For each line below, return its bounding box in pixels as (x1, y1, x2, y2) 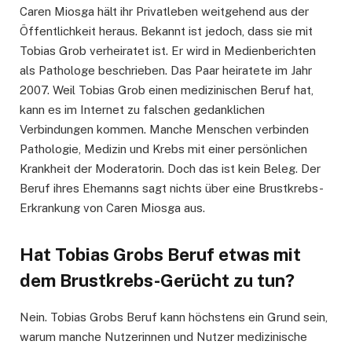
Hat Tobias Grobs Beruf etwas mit (20, 244, 301, 265)
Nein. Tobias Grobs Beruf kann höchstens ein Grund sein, (20, 310, 328, 324)
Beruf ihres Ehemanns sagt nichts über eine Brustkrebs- (20, 181, 324, 196)
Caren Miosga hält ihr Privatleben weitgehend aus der (20, 5, 309, 19)
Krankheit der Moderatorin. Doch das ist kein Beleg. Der (20, 162, 321, 176)
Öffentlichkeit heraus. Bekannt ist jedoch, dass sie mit (20, 24, 313, 38)
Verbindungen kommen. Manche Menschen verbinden (20, 123, 309, 137)
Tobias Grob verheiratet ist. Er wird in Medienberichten (20, 44, 316, 58)
